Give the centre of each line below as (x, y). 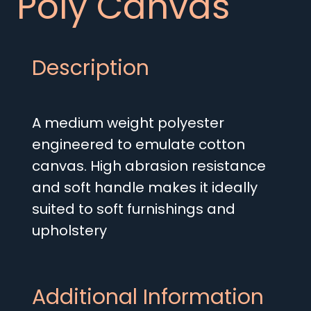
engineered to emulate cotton (138, 145)
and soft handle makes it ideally (145, 188)
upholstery (69, 231)
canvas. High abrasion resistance (149, 166)
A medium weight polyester (128, 123)
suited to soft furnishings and (134, 209)
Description (91, 68)
